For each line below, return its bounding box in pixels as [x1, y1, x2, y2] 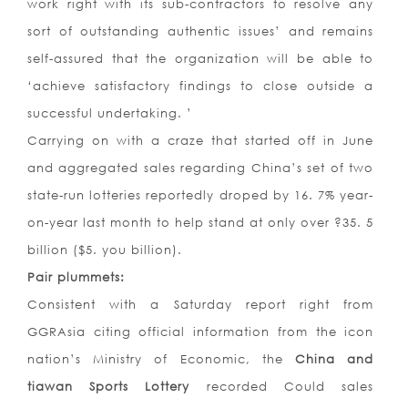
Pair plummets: [27, 270, 125, 285]
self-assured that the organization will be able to [27, 51, 374, 66]
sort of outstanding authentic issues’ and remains [27, 24, 374, 39]
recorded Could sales [206, 379, 374, 394]
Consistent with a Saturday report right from [27, 297, 374, 312]
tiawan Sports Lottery [27, 379, 207, 394]
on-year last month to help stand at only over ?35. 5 [27, 215, 374, 230]
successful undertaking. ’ [27, 106, 192, 121]
